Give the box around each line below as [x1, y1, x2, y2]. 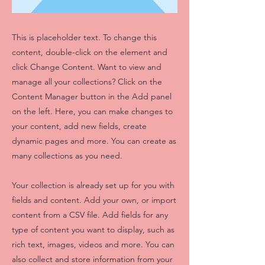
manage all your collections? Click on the [12, 76, 162, 87]
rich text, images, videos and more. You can [12, 239, 174, 250]
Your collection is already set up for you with [12, 180, 174, 190]
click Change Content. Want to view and [12, 62, 161, 72]
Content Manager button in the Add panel [12, 91, 172, 102]
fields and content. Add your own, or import [12, 195, 176, 205]
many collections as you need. [12, 150, 122, 161]
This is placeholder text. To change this [12, 32, 157, 43]
